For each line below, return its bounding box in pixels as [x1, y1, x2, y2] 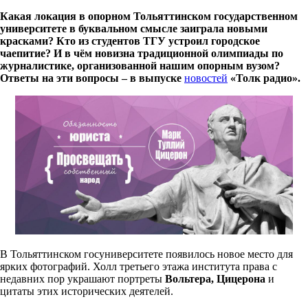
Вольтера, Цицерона [165, 272, 265, 285]
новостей [184, 72, 228, 84]
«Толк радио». [228, 72, 300, 84]
